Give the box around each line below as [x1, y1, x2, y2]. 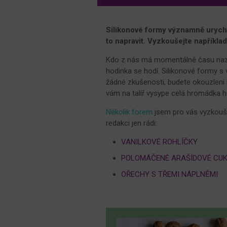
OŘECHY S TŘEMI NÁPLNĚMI [121, 170, 218, 179]
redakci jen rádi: [106, 119, 158, 128]
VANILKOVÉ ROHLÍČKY [121, 137, 198, 146]
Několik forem [106, 107, 153, 117]
